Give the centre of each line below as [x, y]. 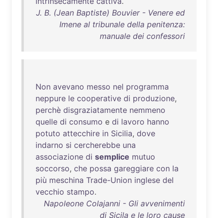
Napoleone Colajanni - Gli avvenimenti [114, 203]
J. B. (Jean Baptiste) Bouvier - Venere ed [110, 13]
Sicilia [122, 133]
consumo [86, 122]
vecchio [50, 192]
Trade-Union [109, 180]
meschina [66, 180]
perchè [48, 110]
